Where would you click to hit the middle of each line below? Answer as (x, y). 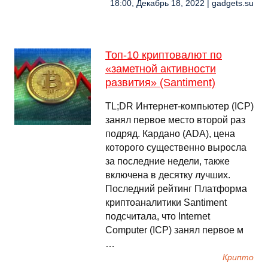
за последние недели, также (167, 161)
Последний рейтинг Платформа (176, 189)
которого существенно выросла (176, 147)
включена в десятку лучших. (168, 175)
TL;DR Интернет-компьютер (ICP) (179, 106)
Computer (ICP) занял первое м (174, 230)
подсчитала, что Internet (158, 216)
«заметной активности (161, 69)
